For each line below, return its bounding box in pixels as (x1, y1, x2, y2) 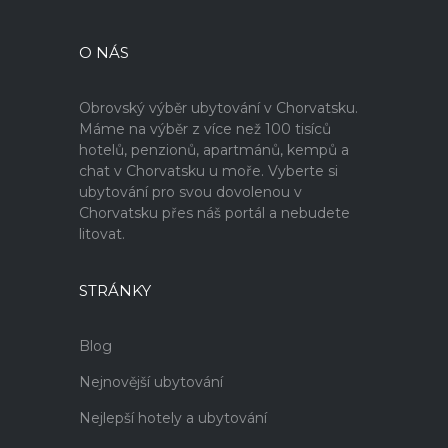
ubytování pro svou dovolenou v (79, 183, 302, 201)
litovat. (79, 225, 125, 243)
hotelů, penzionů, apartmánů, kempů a (79, 141, 349, 159)
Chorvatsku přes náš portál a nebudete (79, 204, 350, 222)
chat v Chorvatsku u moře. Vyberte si (79, 162, 338, 180)
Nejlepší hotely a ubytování (79, 409, 267, 427)
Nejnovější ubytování (79, 373, 223, 391)
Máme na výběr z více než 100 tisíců (79, 120, 331, 138)
